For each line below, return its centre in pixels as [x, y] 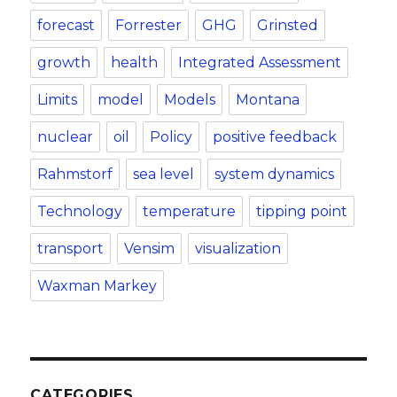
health [135, 62]
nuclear [66, 137]
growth [64, 62]
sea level [164, 174]
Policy [171, 137]
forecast [66, 25]
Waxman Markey [97, 286]
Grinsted [288, 25]
